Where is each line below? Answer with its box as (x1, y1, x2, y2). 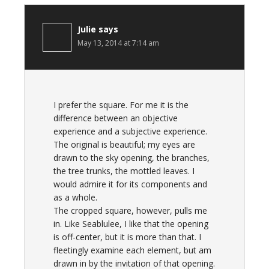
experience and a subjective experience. (53, 125, 207, 137)
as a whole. (53, 192, 97, 203)
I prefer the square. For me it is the (53, 99, 189, 110)
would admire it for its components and (53, 178, 207, 190)
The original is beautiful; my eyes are (53, 139, 195, 150)
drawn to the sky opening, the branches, (53, 152, 210, 163)
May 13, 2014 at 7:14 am (77, 38, 159, 48)
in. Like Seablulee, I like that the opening (53, 218, 208, 229)
